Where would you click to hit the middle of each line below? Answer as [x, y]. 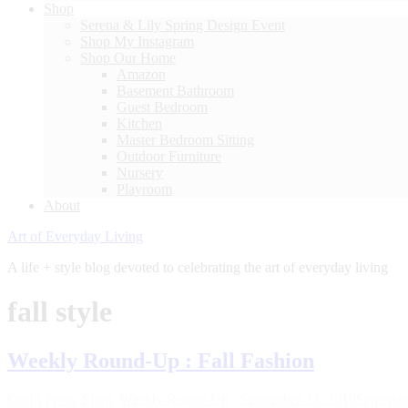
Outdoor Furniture [169, 156]
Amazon [141, 74]
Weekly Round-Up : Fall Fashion [161, 360]
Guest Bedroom [162, 107]
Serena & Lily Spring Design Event [183, 25]
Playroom [144, 189]
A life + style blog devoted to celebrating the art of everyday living [198, 267]
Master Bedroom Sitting [185, 139]
